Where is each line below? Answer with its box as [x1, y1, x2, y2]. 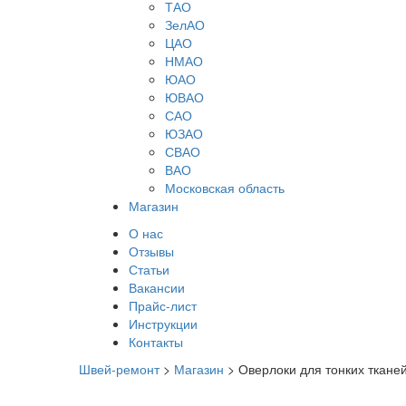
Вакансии [129, 278, 185, 297]
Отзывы [129, 242, 174, 261]
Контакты [129, 333, 183, 352]
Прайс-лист [129, 296, 197, 315]
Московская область [165, 179, 285, 198]
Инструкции [129, 314, 198, 333]
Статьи [129, 260, 169, 279]
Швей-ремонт [79, 360, 159, 379]
